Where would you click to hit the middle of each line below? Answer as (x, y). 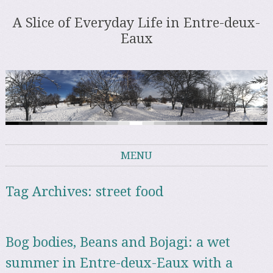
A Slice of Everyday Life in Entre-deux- (136, 23)
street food (130, 192)
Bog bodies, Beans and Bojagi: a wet (118, 242)
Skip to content (35, 174)
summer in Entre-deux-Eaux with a (119, 263)
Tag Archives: (51, 192)
